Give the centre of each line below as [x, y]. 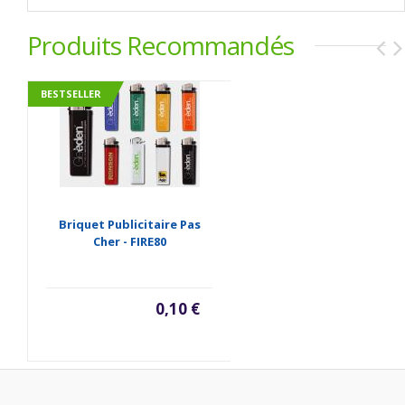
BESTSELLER [71, 93]
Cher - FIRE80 [129, 241]
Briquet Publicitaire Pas [129, 224]
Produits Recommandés [160, 45]
